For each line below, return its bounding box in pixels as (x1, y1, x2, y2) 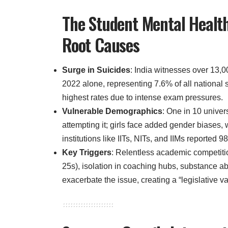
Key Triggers (62, 148, 111, 157)
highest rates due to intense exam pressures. (62, 93, 223, 102)
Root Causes (62, 32, 139, 58)
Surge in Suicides (62, 65, 130, 74)
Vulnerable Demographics (62, 106, 162, 116)
